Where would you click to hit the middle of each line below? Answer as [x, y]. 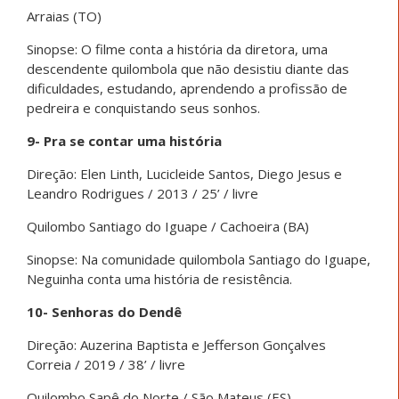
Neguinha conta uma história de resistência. [159, 278]
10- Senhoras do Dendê [104, 311]
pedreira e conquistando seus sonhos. [143, 107]
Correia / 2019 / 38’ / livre [106, 364]
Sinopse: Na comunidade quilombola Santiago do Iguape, [199, 259]
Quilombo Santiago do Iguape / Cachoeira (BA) [168, 226]
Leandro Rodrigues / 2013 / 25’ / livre [142, 193]
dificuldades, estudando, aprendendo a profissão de [187, 88]
